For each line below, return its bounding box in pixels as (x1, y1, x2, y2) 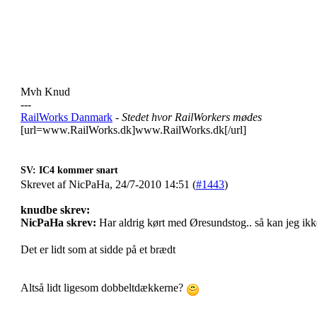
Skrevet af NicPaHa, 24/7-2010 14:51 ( (21, 178, 196, 190)
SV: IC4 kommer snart (21, 165, 118, 175)
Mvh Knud (21, 86, 70, 98)
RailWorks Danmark (21, 111, 113, 123)
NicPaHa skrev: (21, 217, 96, 229)
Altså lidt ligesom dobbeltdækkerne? (21, 282, 186, 294)
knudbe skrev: (21, 204, 90, 216)
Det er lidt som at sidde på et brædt (21, 243, 175, 256)
